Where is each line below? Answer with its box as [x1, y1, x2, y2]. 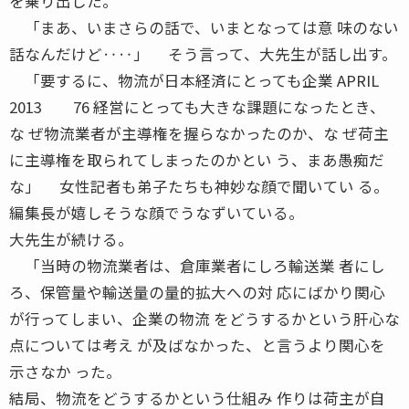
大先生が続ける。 [9, 227, 133, 250]
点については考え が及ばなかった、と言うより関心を [9, 333, 385, 356]
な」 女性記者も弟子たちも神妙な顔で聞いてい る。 [9, 174, 389, 197]
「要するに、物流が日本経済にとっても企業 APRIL [9, 68, 379, 91]
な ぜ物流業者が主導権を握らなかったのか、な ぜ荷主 [9, 121, 389, 144]
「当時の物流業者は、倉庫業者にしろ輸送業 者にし [9, 254, 385, 277]
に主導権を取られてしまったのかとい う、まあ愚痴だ [9, 148, 384, 171]
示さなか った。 [9, 360, 121, 383]
